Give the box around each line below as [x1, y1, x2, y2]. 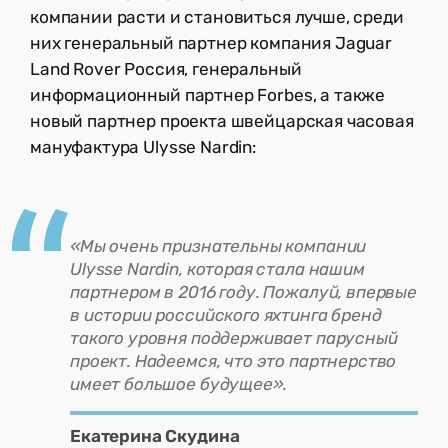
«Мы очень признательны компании [70, 235, 367, 256]
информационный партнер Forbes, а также [30, 84, 386, 105]
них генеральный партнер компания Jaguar [30, 32, 392, 53]
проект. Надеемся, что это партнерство [70, 350, 397, 371]
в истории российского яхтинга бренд [70, 304, 382, 325]
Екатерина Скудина [70, 425, 240, 446]
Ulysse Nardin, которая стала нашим [70, 258, 365, 279]
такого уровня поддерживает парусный [70, 327, 398, 348]
